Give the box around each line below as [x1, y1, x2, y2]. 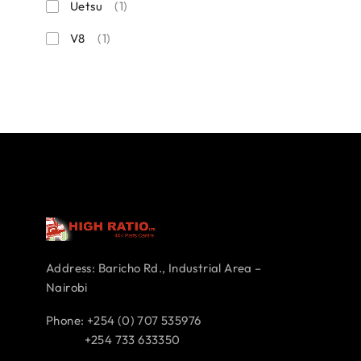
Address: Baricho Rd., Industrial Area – [46, 260, 262, 276]
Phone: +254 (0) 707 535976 [46, 313, 201, 329]
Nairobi [46, 280, 88, 296]
